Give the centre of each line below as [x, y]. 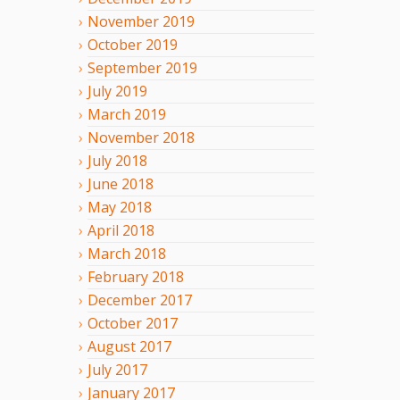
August [112, 346]
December [122, 300]
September [125, 67]
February [118, 276]
